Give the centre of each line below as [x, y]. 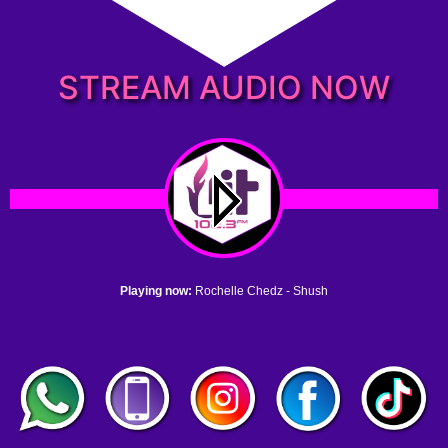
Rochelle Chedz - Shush [261, 291]
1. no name [68, 325]
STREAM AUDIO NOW [224, 87]
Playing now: [157, 291]
